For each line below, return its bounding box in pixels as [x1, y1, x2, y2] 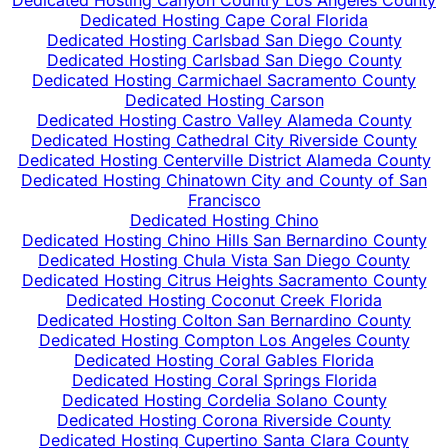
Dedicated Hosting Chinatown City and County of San [21, 170, 427, 191]
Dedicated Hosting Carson [124, 90, 324, 111]
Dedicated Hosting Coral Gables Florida [74, 350, 374, 371]
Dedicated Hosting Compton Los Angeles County [38, 330, 410, 351]
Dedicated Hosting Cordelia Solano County [61, 390, 387, 411]
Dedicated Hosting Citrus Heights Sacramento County [21, 270, 427, 291]
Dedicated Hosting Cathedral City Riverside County [31, 130, 417, 151]
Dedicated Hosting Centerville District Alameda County [17, 150, 431, 171]
